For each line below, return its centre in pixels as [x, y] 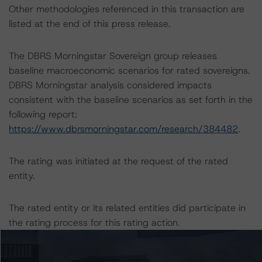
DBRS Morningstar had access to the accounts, [111, 255]
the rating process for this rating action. [94, 223]
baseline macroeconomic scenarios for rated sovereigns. [130, 70]
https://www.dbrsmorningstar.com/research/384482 [123, 129]
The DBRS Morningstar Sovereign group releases [113, 56]
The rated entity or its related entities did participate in [127, 208]
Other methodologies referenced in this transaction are [127, 9]
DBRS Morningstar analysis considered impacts [110, 85]
